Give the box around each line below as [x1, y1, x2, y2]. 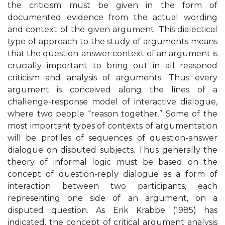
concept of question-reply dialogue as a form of [8, 169, 217, 179]
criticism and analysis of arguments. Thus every [8, 73, 217, 82]
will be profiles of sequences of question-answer [8, 133, 217, 143]
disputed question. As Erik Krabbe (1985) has [8, 205, 217, 215]
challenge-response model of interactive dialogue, [8, 97, 217, 106]
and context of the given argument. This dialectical [8, 25, 217, 34]
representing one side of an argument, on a [8, 193, 217, 203]
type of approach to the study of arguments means [8, 37, 217, 46]
